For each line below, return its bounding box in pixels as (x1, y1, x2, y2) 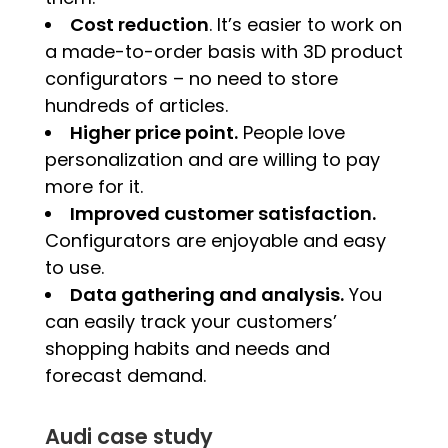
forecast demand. (44, 362, 206, 388)
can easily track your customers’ (44, 308, 337, 334)
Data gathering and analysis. (69, 281, 344, 307)
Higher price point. (69, 119, 238, 145)
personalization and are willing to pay (44, 146, 380, 172)
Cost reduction (69, 11, 209, 37)
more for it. (44, 173, 143, 199)
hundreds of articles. (44, 92, 228, 118)
